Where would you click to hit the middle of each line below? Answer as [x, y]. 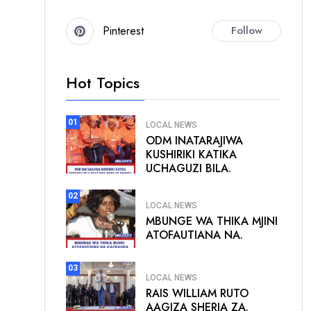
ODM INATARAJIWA [194, 140]
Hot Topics [103, 82]
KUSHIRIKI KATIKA [191, 154]
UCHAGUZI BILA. [188, 168]
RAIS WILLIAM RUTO [197, 294]
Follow [246, 31]
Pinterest [123, 31]
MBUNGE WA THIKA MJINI [212, 221]
